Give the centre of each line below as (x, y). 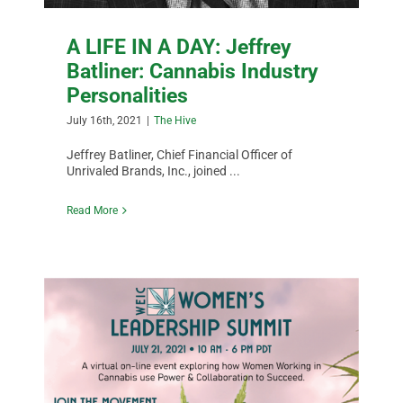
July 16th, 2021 (105, 120)
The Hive (175, 120)
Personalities (128, 95)
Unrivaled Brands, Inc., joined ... (154, 170)
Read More (93, 210)
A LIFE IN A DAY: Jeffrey (179, 46)
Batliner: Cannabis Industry (193, 71)
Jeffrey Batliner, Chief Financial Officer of (180, 154)
